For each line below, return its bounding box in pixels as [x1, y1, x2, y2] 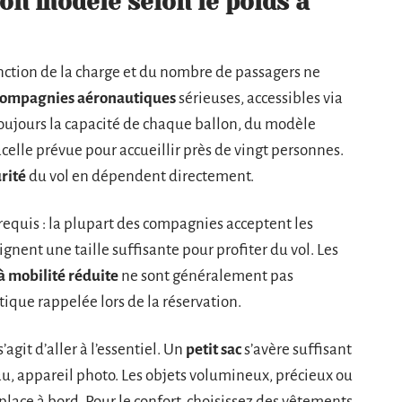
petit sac [186, 340, 241, 358]
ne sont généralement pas [118, 267, 293, 284]
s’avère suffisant [241, 340, 352, 358]
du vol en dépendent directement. [26, 167, 254, 185]
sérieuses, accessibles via [176, 89, 343, 107]
